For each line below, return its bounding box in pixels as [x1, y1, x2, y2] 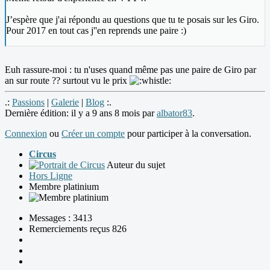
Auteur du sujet [107, 160, 165, 171]
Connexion [5, 128, 47, 139]
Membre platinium [29, 181, 99, 192]
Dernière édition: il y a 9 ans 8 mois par [5, 108, 157, 119]
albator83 [157, 108, 192, 119]
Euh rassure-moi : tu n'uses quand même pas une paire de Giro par [5, 64, 256, 75]
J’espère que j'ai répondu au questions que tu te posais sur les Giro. [6, 14, 259, 25]
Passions [12, 97, 45, 108]
